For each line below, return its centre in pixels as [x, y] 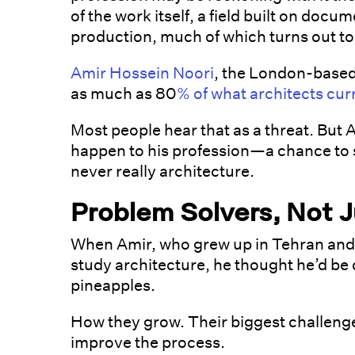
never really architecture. [163, 172]
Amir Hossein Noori [143, 73]
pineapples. [113, 286]
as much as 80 [124, 94]
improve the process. [148, 343]
